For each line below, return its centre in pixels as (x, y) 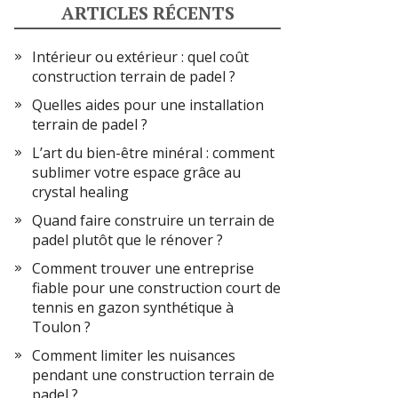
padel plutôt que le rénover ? (127, 240)
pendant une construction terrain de (153, 375)
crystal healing (80, 192)
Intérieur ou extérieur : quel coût (140, 57)
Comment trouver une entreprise (143, 268)
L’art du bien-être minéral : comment (153, 153)
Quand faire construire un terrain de (153, 220)
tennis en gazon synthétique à (133, 307)
